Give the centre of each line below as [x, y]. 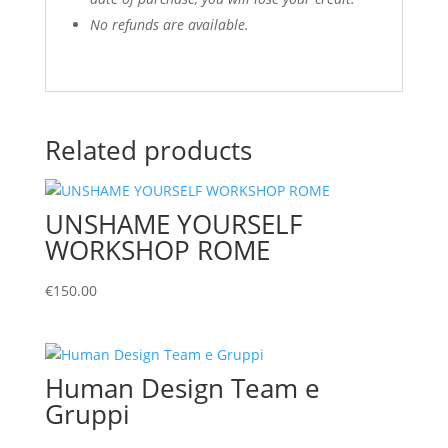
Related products [148, 150]
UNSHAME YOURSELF [173, 224]
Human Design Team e [182, 388]
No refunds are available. [169, 24]
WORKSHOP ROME [157, 250]
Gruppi [87, 414]
